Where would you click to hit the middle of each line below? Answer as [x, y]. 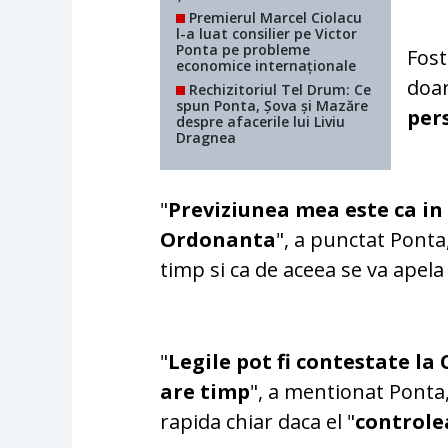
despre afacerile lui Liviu [261, 122]
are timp [205, 392]
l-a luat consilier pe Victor [267, 34]
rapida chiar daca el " [258, 422]
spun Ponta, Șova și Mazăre [272, 106]
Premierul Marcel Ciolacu [274, 18]
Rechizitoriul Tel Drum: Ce [278, 90]
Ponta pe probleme [243, 50]
